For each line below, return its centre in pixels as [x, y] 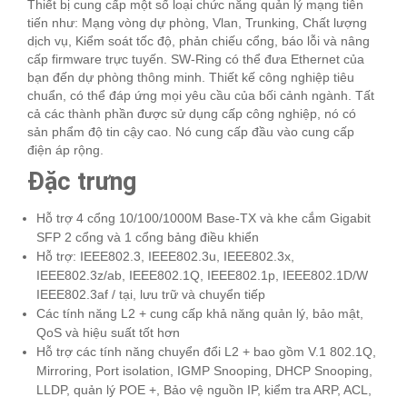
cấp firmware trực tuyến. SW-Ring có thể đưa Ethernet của [196, 59]
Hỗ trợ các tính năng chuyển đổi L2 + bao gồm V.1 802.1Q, [206, 351]
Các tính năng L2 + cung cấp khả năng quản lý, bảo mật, [200, 313]
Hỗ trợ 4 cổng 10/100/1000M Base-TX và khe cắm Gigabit [203, 218]
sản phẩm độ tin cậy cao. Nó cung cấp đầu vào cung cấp [191, 131]
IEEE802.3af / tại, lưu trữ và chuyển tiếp [151, 294]
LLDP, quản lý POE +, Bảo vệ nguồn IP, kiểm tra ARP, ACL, [204, 389]
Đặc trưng [82, 181]
